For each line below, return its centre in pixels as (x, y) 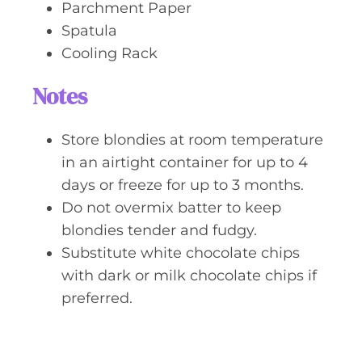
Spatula (89, 31)
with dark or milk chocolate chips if (189, 276)
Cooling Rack (109, 53)
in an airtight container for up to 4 (185, 162)
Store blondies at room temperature (192, 140)
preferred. (97, 298)
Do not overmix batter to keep (171, 208)
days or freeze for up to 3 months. (183, 185)
